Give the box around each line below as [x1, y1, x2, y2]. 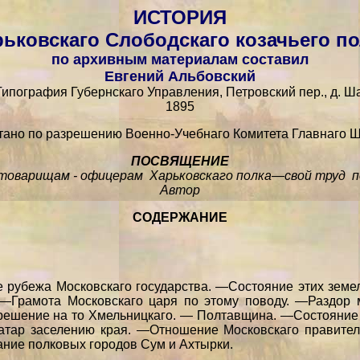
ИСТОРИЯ [133, 6, 227, 28]
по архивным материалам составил [51, 51, 309, 67]
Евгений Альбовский [104, 68, 256, 84]
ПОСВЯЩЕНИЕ [131, 154, 229, 168]
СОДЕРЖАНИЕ [133, 211, 227, 224]
